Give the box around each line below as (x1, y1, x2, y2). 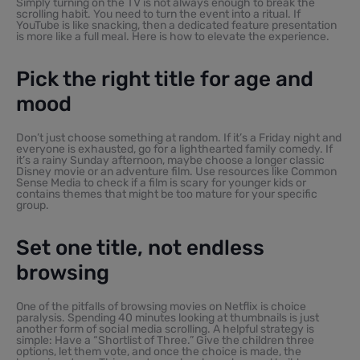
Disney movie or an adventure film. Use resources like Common (16, 164, 337, 178)
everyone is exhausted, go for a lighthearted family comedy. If (16, 141, 333, 156)
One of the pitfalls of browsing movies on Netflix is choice (16, 299, 306, 313)
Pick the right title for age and (16, 66, 313, 92)
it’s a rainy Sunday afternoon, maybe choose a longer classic (16, 153, 325, 167)
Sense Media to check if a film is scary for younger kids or (16, 175, 306, 190)
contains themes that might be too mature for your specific (16, 186, 317, 201)
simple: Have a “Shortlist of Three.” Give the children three (16, 333, 314, 347)
